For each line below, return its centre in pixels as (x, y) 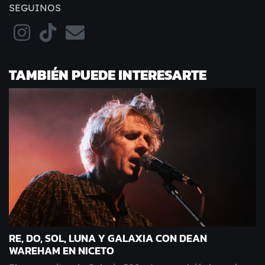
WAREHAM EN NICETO (62, 251)
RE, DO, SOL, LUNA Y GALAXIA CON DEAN (108, 238)
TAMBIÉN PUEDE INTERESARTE (108, 75)
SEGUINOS (35, 7)
